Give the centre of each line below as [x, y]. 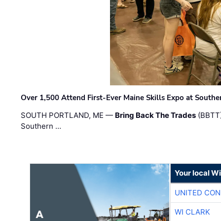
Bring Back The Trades [156, 115]
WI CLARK [193, 212]
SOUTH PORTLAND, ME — [68, 115]
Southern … [41, 126]
